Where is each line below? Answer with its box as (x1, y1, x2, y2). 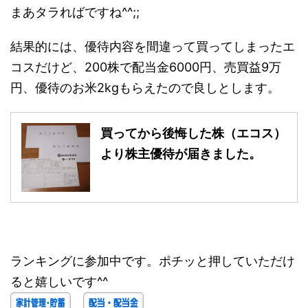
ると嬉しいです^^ (10, 274, 108, 289)
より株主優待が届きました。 (100, 146, 261, 161)
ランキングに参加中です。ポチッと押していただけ (10, 253, 295, 268)
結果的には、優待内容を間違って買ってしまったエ (10, 38, 295, 54)
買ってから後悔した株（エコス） (100, 125, 286, 140)
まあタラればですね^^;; (10, 4, 140, 19)
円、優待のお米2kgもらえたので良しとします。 (10, 80, 280, 95)
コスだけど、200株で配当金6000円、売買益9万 (10, 59, 281, 74)
